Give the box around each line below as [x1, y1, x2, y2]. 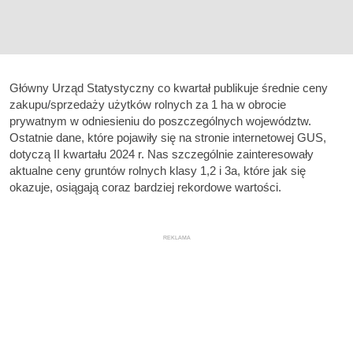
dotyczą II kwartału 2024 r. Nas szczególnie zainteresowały [9, 147, 314, 161]
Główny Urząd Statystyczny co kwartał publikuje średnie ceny [9, 81, 328, 95]
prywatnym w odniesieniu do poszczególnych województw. [9, 114, 311, 128]
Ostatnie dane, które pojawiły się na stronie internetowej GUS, [9, 131, 326, 144]
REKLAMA [162, 234, 191, 242]
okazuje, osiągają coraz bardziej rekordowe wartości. [9, 180, 281, 194]
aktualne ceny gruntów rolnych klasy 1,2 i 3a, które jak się [9, 164, 306, 177]
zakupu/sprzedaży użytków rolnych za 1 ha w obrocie [9, 98, 286, 111]
